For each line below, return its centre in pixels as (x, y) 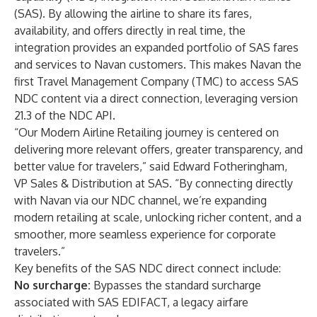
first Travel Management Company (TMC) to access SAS (156, 81)
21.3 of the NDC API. (65, 115)
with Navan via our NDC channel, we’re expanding (140, 200)
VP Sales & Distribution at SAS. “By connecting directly (154, 183)
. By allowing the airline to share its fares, (147, 13)
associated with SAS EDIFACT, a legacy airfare (131, 302)
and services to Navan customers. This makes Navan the (158, 64)
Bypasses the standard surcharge (176, 285)
